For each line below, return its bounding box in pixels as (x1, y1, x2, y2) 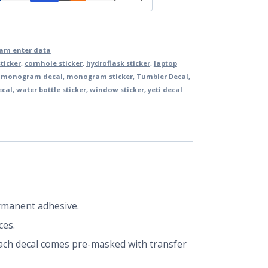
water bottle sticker (16, 85, 86, 95)
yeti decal (147, 85, 182, 95)
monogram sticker (66, 72, 133, 81)
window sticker (89, 85, 144, 95)
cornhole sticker (24, 59, 83, 68)
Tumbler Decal (136, 72, 188, 81)
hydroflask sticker (86, 59, 150, 68)
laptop (153, 59, 177, 68)
